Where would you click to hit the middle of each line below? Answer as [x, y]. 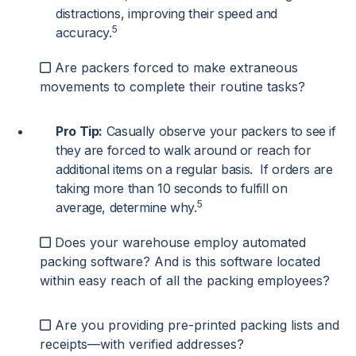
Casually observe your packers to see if [219, 132]
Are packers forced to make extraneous [176, 68]
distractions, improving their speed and [166, 14]
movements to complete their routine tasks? [172, 87]
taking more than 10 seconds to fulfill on [172, 189]
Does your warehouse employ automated [180, 243]
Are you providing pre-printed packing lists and [197, 325]
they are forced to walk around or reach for [184, 151]
